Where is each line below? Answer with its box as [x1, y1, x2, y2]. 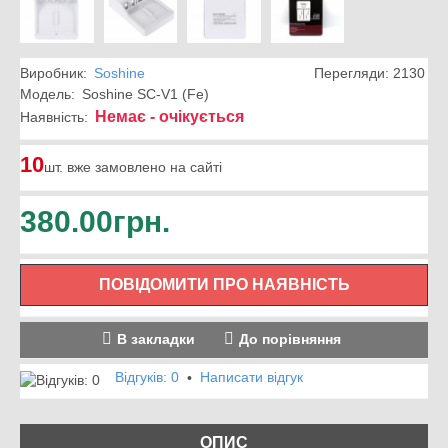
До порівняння [239, 330, 341, 347]
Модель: [20, 85, 75, 102]
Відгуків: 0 [115, 368, 179, 385]
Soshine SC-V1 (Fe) [82, 85, 209, 102]
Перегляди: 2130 [314, 64, 425, 81]
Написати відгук [200, 368, 303, 385]
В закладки [117, 330, 195, 347]
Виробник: [20, 64, 87, 81]
